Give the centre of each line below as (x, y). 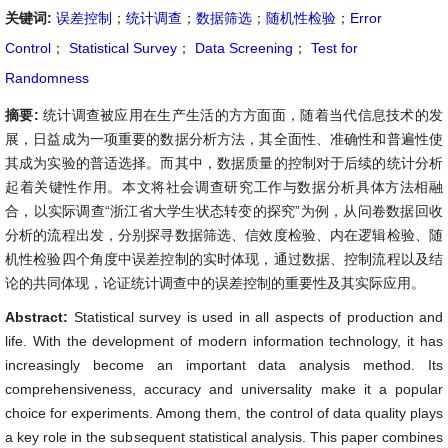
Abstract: (39, 317)
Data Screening (242, 48)
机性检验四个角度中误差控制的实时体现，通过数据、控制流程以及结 (224, 259)
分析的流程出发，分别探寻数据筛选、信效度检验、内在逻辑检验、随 (224, 235)
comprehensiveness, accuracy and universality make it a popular (224, 389)
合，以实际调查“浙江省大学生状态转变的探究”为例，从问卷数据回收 (224, 211)
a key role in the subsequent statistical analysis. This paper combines (224, 437)
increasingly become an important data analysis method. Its (224, 365)
